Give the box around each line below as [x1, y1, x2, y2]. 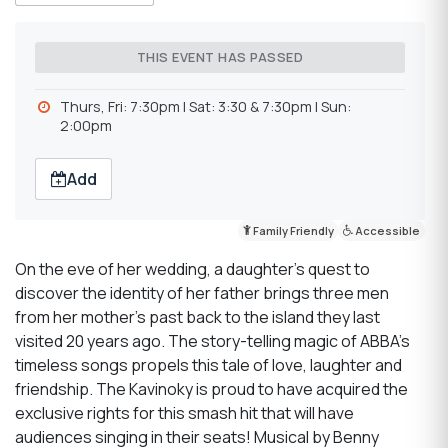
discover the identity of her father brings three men [15, 282, 389, 304]
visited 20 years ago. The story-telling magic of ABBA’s [15, 330, 410, 352]
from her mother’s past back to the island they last [15, 306, 380, 328]
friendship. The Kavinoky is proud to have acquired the [15, 378, 408, 400]
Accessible [353, 223, 421, 239]
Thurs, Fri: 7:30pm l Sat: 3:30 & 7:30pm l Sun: [60, 96, 352, 116]
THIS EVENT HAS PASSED [136, 48, 304, 67]
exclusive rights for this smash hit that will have [15, 402, 354, 424]
